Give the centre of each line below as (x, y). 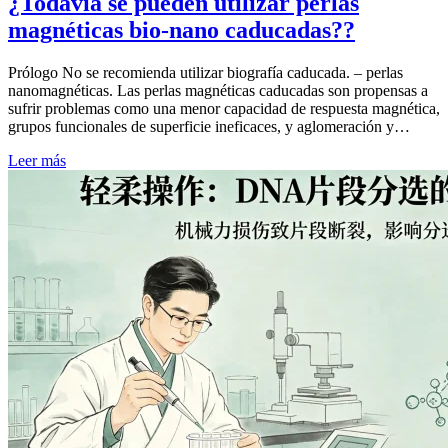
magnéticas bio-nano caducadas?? (181, 29)
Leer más (37, 160)
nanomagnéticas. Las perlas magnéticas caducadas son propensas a (218, 90)
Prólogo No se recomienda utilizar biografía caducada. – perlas (205, 72)
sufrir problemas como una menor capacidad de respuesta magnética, (224, 108)
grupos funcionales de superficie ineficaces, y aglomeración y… (209, 126)
